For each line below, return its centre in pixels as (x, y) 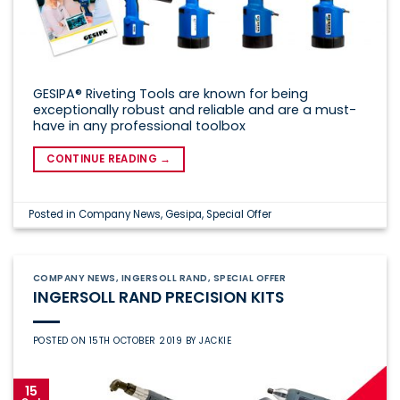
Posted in (54, 214)
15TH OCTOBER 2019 (136, 341)
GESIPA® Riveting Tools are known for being (170, 94)
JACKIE (216, 341)
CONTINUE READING (104, 159)
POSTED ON (61, 341)
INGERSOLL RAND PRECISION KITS (158, 298)
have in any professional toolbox (139, 126)
